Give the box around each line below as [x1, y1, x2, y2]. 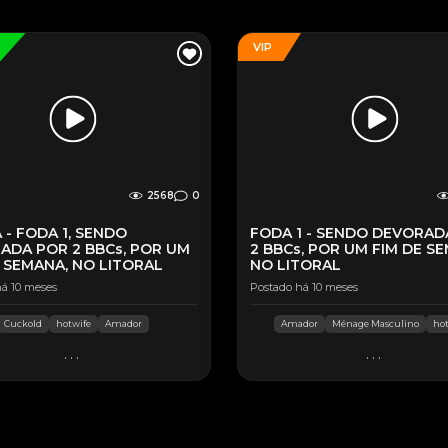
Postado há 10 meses [250, 280, 358, 294]
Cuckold [4, 318, 43, 329]
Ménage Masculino [332, 318, 420, 329]
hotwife [56, 318, 92, 329]
